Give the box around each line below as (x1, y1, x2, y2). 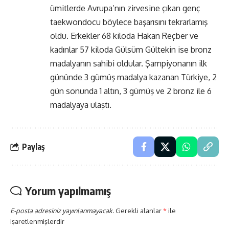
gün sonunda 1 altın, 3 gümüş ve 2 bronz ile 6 (50, 86, 212, 97)
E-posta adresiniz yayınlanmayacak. (10, 207, 114, 215)
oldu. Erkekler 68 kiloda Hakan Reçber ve (50, 31, 198, 41)
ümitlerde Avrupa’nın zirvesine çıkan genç (50, 3, 200, 14)
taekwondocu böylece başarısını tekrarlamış (50, 17, 208, 28)
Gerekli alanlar (116, 207, 163, 215)
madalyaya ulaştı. (50, 100, 111, 110)
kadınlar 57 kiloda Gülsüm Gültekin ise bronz (50, 44, 212, 55)
